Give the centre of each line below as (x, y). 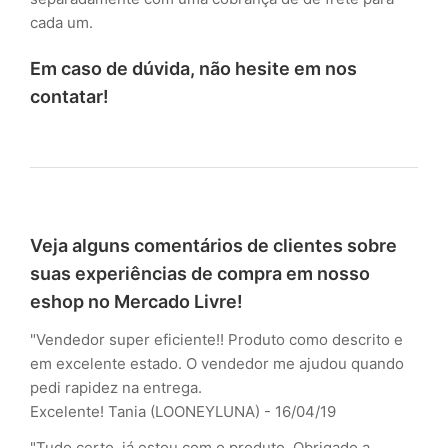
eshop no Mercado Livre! (136, 302)
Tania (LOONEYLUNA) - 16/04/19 (222, 412)
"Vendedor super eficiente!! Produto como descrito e (216, 340)
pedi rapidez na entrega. (116, 388)
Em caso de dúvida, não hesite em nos (193, 69)
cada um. (63, 23)
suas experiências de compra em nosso (200, 274)
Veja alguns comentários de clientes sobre (213, 246)
